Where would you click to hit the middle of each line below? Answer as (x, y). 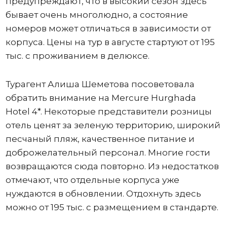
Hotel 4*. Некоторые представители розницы (108, 112)
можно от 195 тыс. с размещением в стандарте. (112, 207)
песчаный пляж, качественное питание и (100, 139)
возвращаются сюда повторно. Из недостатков (112, 166)
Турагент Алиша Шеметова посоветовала (100, 84)
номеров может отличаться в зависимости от (108, 29)
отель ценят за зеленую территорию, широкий (113, 125)
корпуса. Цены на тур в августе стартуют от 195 (110, 42)
